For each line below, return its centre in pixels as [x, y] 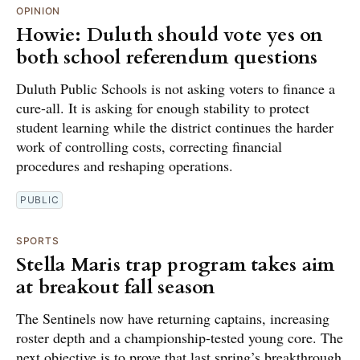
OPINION [38, 11]
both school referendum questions [167, 58]
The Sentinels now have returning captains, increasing [173, 319]
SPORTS [38, 241]
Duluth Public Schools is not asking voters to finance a [176, 89]
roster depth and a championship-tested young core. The [180, 338]
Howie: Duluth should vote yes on [170, 35]
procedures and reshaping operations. [125, 166]
